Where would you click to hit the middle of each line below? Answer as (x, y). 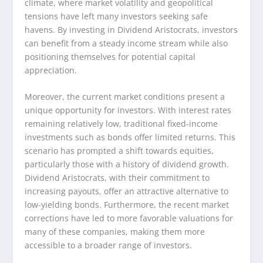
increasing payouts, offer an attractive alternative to (127, 191)
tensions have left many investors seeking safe (117, 16)
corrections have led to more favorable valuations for (129, 218)
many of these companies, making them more (115, 232)
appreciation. (51, 70)
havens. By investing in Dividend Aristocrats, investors (131, 29)
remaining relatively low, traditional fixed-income (122, 124)
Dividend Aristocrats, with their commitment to (117, 178)
